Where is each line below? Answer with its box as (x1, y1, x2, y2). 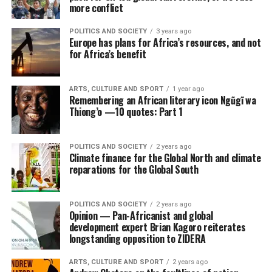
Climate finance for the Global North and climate (69, 151, 261, 165)
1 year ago (172, 85, 204, 93)
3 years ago (155, 27, 191, 35)
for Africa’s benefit (69, 47, 146, 61)
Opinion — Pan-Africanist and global (69, 208, 213, 223)
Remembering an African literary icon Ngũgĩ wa (69, 93, 256, 107)
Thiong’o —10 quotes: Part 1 (69, 104, 183, 119)
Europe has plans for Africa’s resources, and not (69, 35, 261, 50)
